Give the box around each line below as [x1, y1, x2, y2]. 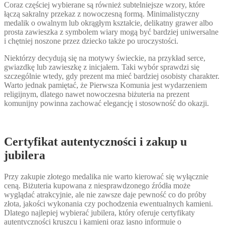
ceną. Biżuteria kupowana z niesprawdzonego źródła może [4, 181, 190, 190]
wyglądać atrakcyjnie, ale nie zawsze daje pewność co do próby [4, 190, 206, 199]
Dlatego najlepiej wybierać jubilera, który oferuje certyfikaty [4, 208, 195, 217]
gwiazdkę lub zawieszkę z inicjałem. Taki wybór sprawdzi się [4, 63, 199, 72]
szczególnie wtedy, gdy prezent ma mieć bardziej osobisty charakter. [4, 72, 219, 81]
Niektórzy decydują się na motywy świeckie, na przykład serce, [4, 54, 205, 63]
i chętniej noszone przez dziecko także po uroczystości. [4, 37, 178, 46]
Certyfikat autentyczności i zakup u [4, 135, 187, 149]
